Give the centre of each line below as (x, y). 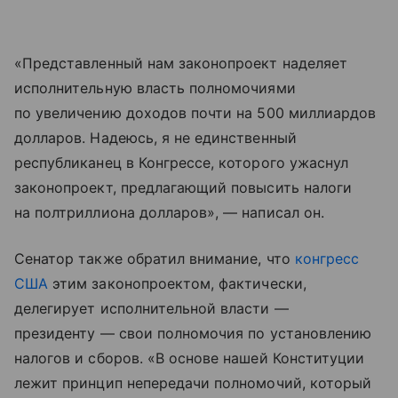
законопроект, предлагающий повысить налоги (183, 188)
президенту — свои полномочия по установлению (193, 334)
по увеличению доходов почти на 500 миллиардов (195, 113)
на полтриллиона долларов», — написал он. (169, 213)
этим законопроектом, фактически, (177, 284)
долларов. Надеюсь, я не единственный (155, 138)
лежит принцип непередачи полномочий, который (193, 383)
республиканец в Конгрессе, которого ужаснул (182, 163)
